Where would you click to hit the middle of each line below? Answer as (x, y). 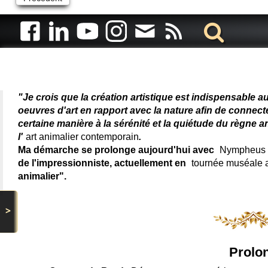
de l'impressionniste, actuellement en (103, 163)
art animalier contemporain (82, 137)
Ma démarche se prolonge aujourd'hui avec (117, 150)
